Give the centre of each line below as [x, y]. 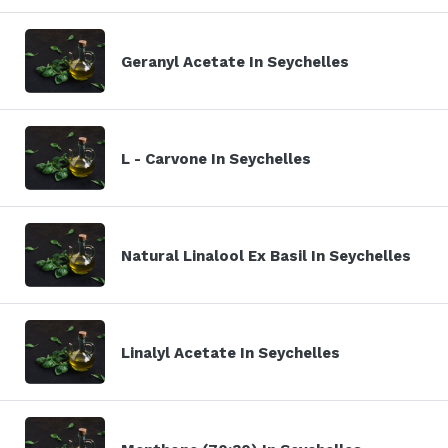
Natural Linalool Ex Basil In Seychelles [266, 255]
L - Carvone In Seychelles [216, 158]
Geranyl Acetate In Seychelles [235, 61]
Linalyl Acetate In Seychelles [230, 352]
